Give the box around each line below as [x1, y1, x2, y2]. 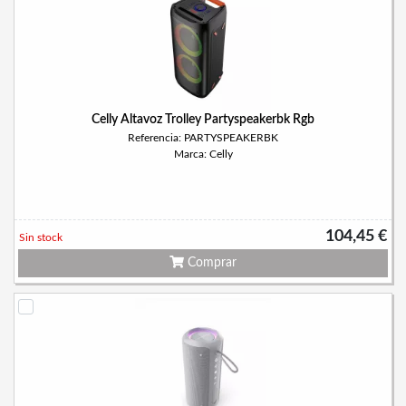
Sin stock [19, 232, 63, 243]
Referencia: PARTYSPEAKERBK [128, 132, 278, 143]
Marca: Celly [173, 149, 233, 159]
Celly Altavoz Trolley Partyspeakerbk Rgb [92, 113, 314, 126]
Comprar [184, 256, 237, 269]
